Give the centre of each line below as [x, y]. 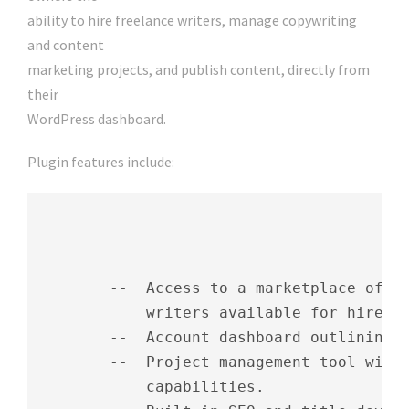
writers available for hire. [215, 313]
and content [66, 45]
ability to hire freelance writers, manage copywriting [192, 21]
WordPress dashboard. [97, 119]
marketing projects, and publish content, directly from [199, 70]
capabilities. [151, 387]
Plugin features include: [101, 162]
